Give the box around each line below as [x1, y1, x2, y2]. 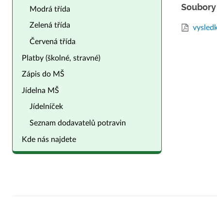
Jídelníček [30, 103, 63, 111]
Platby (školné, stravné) [22, 54, 101, 62]
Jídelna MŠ [22, 86, 60, 94]
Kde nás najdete [22, 135, 77, 143]
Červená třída [30, 37, 76, 46]
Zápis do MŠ [22, 70, 65, 78]
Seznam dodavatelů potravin [30, 119, 126, 127]
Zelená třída [30, 21, 71, 30]
